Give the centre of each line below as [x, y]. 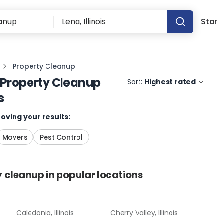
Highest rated [170, 82]
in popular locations [93, 175]
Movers [15, 137]
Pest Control [62, 137]
